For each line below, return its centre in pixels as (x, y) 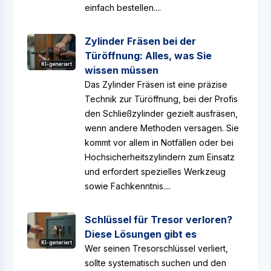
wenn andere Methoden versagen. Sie (162, 128)
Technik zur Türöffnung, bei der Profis (161, 99)
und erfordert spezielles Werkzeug (155, 171)
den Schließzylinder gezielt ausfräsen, (161, 113)
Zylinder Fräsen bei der (140, 41)
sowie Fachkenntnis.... (128, 186)
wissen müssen (122, 70)
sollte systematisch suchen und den (155, 263)
